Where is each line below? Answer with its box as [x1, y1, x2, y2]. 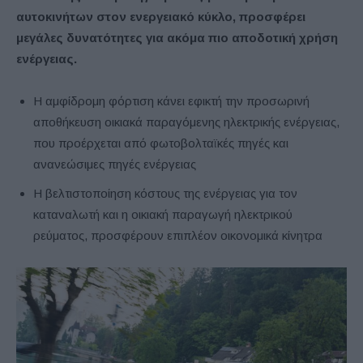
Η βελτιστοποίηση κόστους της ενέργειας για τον [33, 186, 297, 200]
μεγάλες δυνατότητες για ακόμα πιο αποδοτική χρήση [16, 30, 338, 45]
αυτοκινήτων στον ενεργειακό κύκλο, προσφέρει [16, 9, 305, 23]
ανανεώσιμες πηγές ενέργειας [33, 156, 196, 171]
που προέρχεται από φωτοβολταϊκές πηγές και [33, 135, 288, 150]
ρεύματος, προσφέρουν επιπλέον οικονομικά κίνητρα [33, 228, 322, 242]
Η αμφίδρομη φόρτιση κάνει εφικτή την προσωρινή [33, 93, 310, 108]
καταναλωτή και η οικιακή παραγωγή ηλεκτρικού [33, 207, 293, 221]
